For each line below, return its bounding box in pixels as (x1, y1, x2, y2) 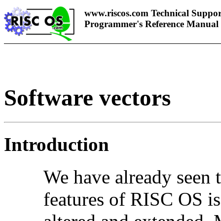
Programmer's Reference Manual (84, 19, 219, 29)
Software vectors (4, 85, 171, 111)
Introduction (4, 134, 109, 155)
